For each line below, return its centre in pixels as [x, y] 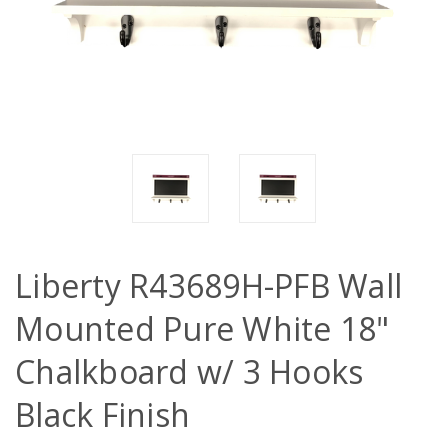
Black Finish [102, 414]
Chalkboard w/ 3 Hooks [189, 371]
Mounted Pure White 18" [202, 328]
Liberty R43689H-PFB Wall [208, 285]
